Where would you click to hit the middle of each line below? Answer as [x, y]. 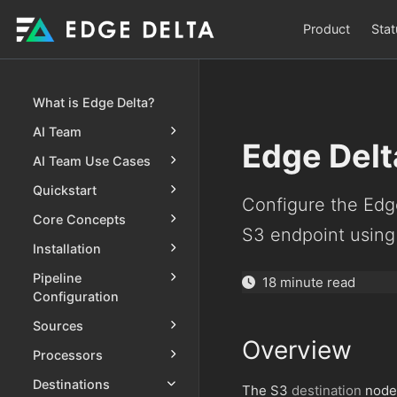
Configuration [76, 297]
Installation [67, 249]
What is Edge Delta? [94, 103]
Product [327, 29]
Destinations [71, 385]
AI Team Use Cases [92, 161]
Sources [58, 326]
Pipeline [57, 278]
